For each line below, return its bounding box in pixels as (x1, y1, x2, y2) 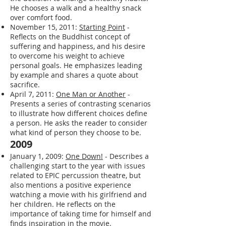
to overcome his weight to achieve (10, 50, 125, 61)
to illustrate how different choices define (10, 108, 147, 118)
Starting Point (79, 22, 125, 32)
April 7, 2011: (10, 89, 56, 99)
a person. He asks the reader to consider (10, 118, 147, 128)
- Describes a (103, 151, 149, 161)
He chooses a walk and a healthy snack (10, 3, 141, 13)
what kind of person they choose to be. (10, 127, 141, 137)
